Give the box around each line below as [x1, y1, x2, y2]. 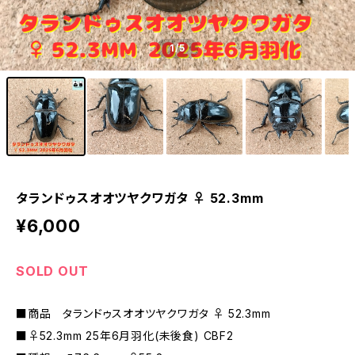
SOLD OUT [16, 263, 89, 279]
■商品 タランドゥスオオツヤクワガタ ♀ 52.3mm [16, 307, 271, 320]
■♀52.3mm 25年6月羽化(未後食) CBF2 [16, 329, 234, 342]
